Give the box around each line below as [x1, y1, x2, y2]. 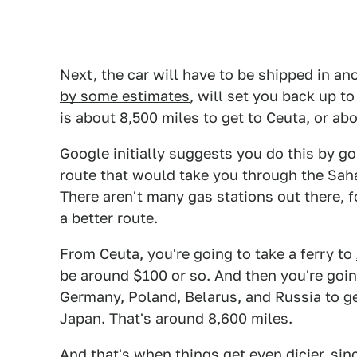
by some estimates [60, 87, 190, 104]
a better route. [60, 209, 158, 226]
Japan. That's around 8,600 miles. [60, 309, 292, 327]
